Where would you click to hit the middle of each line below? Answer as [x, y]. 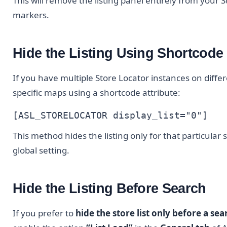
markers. [31, 15]
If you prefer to [44, 213]
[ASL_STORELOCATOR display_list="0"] [110, 115]
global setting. [41, 150]
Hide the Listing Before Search [109, 188]
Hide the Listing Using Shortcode [118, 53]
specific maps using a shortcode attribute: [97, 92]
